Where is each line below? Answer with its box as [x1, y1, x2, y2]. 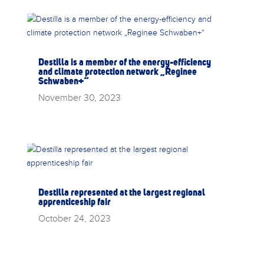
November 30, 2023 [38, 90, 121, 104]
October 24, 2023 [38, 212, 111, 225]
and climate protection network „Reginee [38, 65, 197, 77]
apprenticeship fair [38, 196, 111, 208]
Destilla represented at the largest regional [38, 186, 205, 199]
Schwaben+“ [38, 74, 89, 87]
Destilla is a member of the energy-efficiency [38, 55, 211, 68]
